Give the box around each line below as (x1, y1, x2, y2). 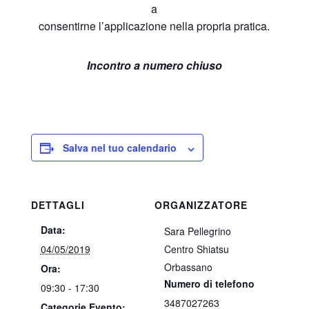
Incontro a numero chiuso (86, 57, 222, 74)
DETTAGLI (30, 198, 85, 212)
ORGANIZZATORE (154, 198, 248, 212)
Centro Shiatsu (164, 242, 229, 257)
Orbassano (164, 260, 212, 275)
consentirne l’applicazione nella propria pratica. (39, 18, 270, 34)
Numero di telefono (164, 277, 255, 291)
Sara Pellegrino (164, 224, 231, 239)
